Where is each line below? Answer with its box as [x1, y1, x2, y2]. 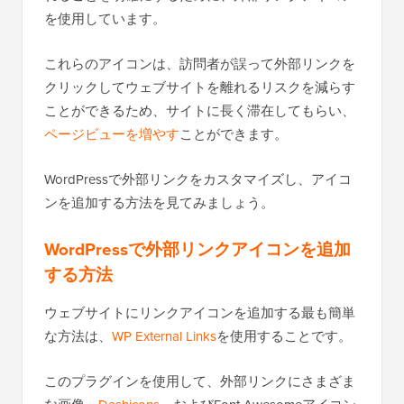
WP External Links [112, 326, 216, 346]
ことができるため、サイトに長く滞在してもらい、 [44, 101, 355, 121]
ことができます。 [179, 124, 288, 144]
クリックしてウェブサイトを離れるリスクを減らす [44, 78, 355, 97]
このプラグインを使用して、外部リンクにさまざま [44, 372, 355, 391]
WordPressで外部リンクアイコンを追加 [44, 236, 351, 262]
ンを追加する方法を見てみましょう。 [44, 193, 274, 213]
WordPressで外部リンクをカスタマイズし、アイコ [44, 170, 352, 189]
